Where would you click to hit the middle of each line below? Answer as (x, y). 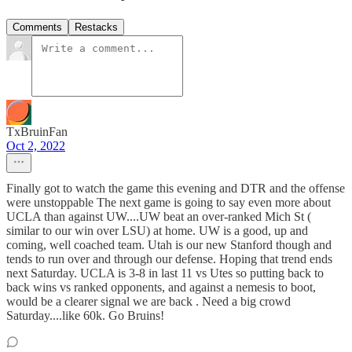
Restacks (96, 27)
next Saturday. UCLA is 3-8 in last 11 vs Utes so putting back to (165, 273)
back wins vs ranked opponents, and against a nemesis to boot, (161, 287)
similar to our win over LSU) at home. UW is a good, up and (157, 230)
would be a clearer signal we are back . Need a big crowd (148, 301)
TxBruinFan (37, 131)
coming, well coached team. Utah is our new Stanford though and (169, 244)
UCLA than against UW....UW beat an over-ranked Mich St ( (159, 216)
